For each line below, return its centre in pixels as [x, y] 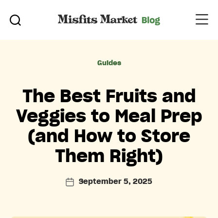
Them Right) [109, 156]
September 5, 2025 [116, 182]
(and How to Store [109, 136]
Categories [133, 62]
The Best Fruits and [109, 97]
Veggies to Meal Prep [109, 117]
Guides [109, 63]
